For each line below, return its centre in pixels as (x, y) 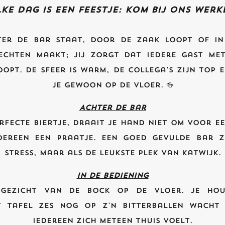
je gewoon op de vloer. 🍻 (113, 85)
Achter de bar (113, 107)
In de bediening (113, 175)
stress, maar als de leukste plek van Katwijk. (113, 153)
